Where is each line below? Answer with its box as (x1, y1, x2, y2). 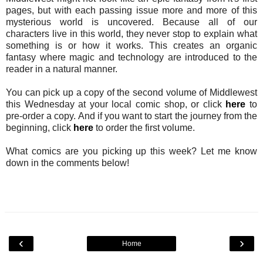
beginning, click (6, 122, 73, 133)
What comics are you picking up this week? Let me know (6, 146, 257, 156)
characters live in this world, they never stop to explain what (6, 28, 257, 39)
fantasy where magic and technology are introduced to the (6, 52, 257, 62)
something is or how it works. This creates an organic (6, 40, 257, 50)
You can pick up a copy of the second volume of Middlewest (6, 87, 257, 97)
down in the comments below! (6, 157, 129, 168)
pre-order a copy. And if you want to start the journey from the (6, 110, 257, 121)
